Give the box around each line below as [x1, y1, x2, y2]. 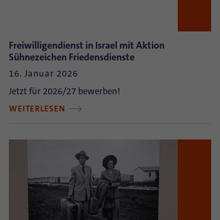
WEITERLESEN [9, 103, 68, 114]
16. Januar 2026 [9, 68, 78, 80]
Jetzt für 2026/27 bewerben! [9, 85, 120, 97]
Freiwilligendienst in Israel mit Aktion [9, 39, 165, 52]
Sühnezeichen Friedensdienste [9, 51, 135, 63]
